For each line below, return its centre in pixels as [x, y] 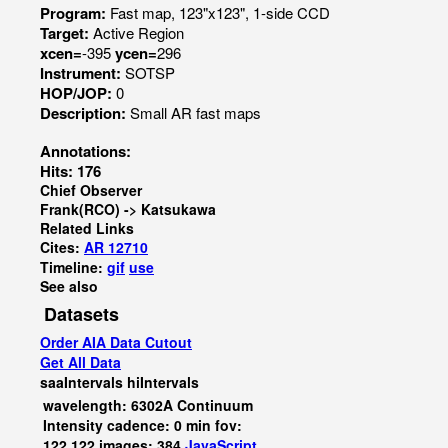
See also [69, 286]
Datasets [81, 314]
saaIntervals [81, 382]
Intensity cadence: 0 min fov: [142, 425]
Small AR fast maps [195, 112]
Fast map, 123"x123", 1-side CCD [220, 12]
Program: [75, 13]
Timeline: [73, 267]
